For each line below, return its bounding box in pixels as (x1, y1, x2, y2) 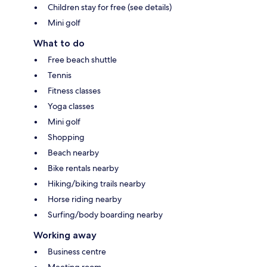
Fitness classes (48, 85, 101, 96)
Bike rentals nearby (48, 162, 119, 173)
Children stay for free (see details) (48, 1, 172, 13)
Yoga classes (48, 100, 94, 111)
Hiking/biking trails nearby (48, 178, 145, 189)
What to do (33, 37, 85, 49)
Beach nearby (48, 147, 99, 158)
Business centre (48, 246, 106, 257)
